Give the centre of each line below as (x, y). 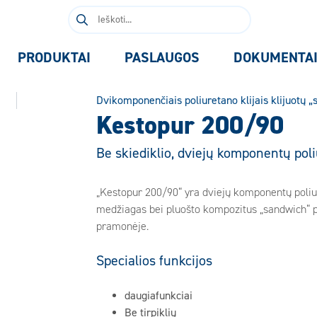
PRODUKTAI (54, 58)
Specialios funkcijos (154, 261)
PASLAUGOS (162, 58)
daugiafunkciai (158, 296)
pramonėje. (122, 226)
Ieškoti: (84, 13)
